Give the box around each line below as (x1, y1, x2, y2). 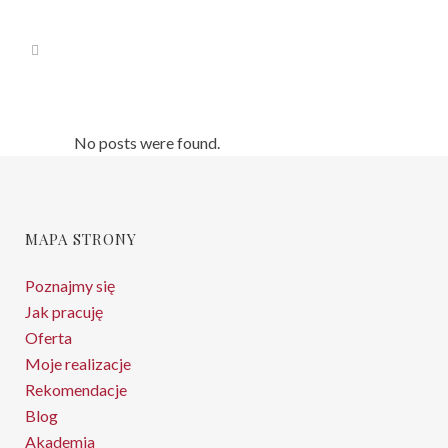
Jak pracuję (25, 302, 103, 321)
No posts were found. (74, 133, 220, 152)
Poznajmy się (25, 276, 115, 295)
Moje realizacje (25, 354, 131, 373)
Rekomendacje (25, 380, 127, 399)
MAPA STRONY (25, 229, 137, 249)
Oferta (25, 328, 72, 347)
